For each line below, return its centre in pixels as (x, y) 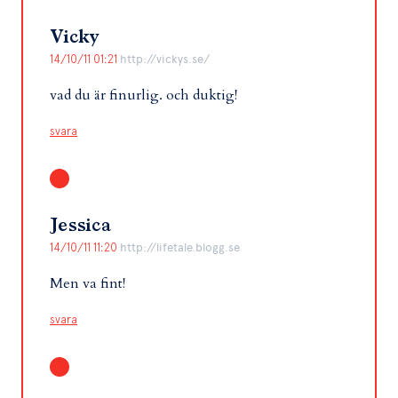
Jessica (80, 226)
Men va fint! (88, 284)
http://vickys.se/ (165, 60)
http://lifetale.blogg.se (180, 248)
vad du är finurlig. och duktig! (143, 96)
